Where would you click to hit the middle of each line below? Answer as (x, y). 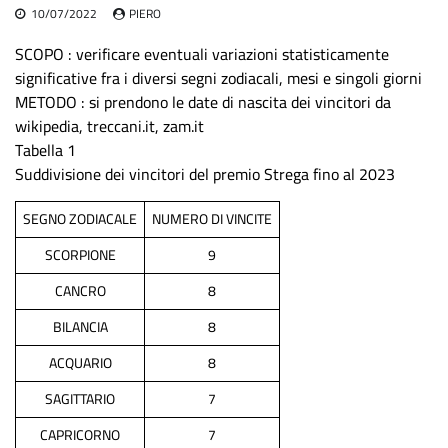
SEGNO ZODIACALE (80, 219)
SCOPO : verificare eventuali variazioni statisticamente (202, 54)
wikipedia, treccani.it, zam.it (109, 126)
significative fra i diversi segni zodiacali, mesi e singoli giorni (218, 78)
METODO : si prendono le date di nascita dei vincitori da (203, 102)
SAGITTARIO (80, 399)
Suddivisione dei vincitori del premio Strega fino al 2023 (205, 174)
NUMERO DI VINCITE (212, 219)
